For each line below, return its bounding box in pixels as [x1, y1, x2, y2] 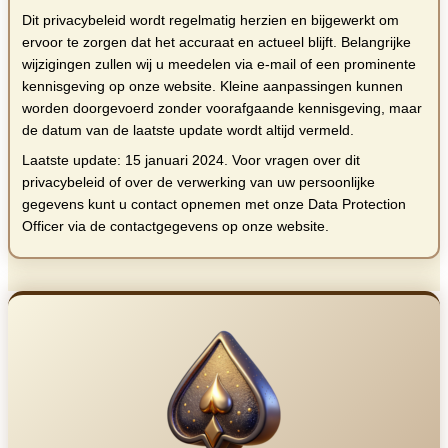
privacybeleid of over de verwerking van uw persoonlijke [22, 174, 375, 191]
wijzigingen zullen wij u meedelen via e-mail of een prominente [22, 56, 416, 73]
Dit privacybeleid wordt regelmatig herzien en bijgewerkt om [22, 12, 399, 29]
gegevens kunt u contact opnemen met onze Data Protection [22, 196, 406, 213]
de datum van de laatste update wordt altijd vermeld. [22, 122, 354, 139]
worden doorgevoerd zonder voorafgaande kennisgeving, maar [22, 100, 422, 117]
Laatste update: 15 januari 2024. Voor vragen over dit [22, 152, 360, 169]
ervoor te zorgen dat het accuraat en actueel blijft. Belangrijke [22, 34, 411, 51]
